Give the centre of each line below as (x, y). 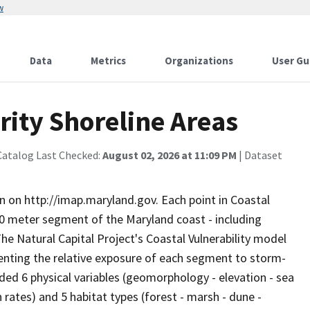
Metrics (108, 61)
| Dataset (259, 155)
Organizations (199, 61)
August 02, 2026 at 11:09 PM (170, 155)
